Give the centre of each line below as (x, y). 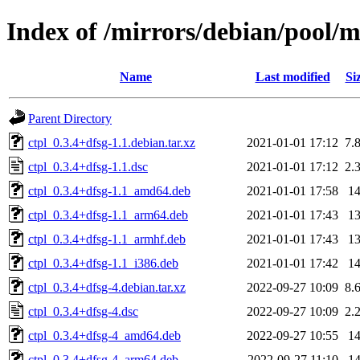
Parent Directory (70, 118)
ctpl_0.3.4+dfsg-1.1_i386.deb (103, 263)
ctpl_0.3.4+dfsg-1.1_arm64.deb (108, 215)
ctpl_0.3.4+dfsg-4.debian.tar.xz (107, 287)
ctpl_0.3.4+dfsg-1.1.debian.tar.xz (112, 142)
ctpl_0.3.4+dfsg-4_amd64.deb (104, 335)
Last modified (292, 76)
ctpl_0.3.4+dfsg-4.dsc (83, 311)
